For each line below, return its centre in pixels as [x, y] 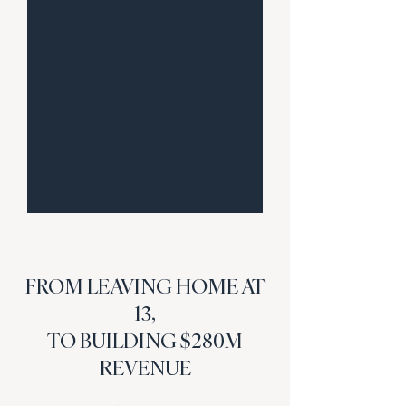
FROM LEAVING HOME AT [145, 286]
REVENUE [145, 367]
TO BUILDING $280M [145, 340]
